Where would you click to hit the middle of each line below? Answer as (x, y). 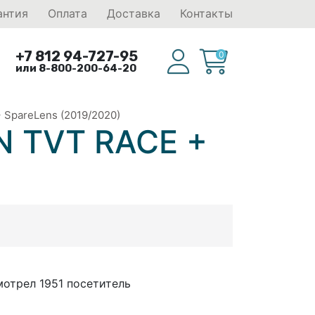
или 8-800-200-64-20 (76, 68)
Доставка (134, 13)
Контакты (206, 13)
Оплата (67, 13)
